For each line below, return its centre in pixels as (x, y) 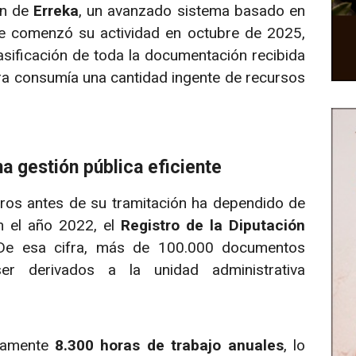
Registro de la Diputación (213, 226)
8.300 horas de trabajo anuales (169, 345)
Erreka (56, 11)
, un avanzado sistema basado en (192, 11)
